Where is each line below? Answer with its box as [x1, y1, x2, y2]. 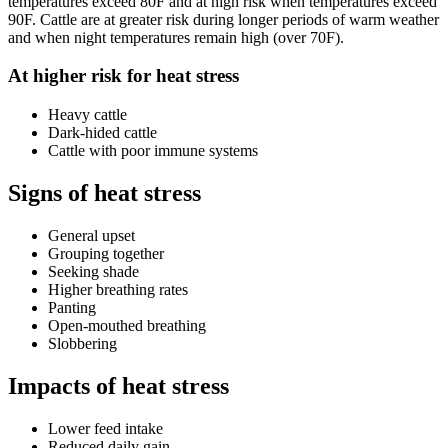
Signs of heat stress [8, 180, 201, 207]
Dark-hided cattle [48, 124, 157, 142]
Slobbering [48, 334, 117, 352]
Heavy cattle [48, 106, 127, 124]
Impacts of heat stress [8, 372, 229, 399]
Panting [48, 298, 96, 316]
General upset [48, 226, 135, 244]
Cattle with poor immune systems [48, 142, 258, 160]
